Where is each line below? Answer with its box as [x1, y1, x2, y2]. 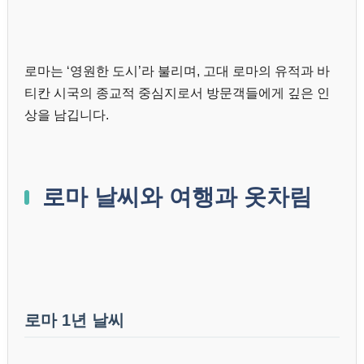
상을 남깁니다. [24, 107, 109, 122]
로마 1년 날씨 [24, 310, 124, 329]
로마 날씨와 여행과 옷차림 [42, 184, 312, 210]
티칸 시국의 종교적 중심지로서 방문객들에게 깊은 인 [24, 85, 330, 100]
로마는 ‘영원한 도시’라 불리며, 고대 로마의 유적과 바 [24, 63, 330, 78]
